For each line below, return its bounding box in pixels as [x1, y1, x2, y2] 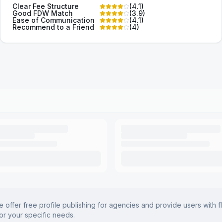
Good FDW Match [12, 9, 73, 17]
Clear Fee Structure [12, 2, 79, 10]
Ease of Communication [12, 16, 95, 24]
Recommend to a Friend [12, 23, 94, 31]
